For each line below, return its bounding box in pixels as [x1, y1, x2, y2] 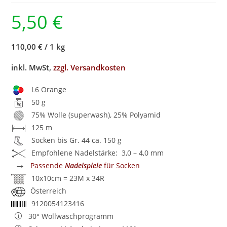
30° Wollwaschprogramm [28, 211, 114, 221]
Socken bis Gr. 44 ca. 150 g [31, 135, 122, 145]
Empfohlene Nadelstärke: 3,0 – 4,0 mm [31, 147, 164, 158]
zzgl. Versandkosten [53, 62, 126, 72]
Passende [30, 160, 65, 170]
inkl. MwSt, [11, 62, 54, 72]
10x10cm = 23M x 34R [31, 173, 105, 183]
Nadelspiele [65, 160, 102, 170]
